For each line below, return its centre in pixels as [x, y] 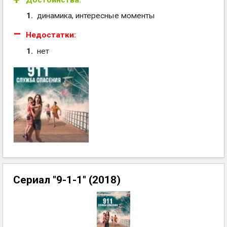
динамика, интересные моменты [96, 16]
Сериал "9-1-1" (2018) [67, 180]
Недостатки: [51, 35]
